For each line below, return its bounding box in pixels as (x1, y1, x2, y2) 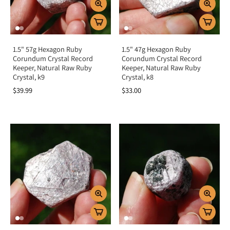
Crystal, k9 (13, 72, 45, 82)
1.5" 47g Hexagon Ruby (122, 44, 191, 54)
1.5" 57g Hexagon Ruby (13, 44, 82, 54)
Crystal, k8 (122, 72, 154, 82)
